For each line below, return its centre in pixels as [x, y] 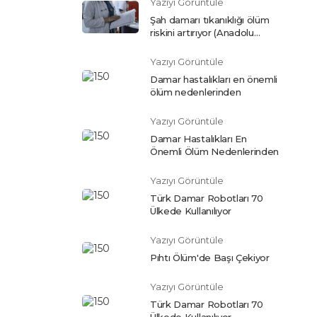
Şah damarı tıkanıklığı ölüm [210, 19]
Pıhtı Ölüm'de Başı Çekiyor [210, 257]
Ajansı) [165, 45]
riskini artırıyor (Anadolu [202, 32]
